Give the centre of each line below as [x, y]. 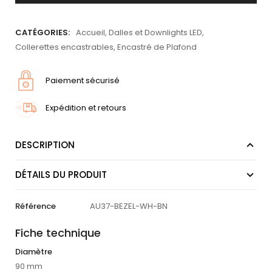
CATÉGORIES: [42, 33]
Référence [36, 206]
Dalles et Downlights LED [155, 33]
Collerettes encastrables [64, 47]
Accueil [90, 33]
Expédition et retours [86, 107]
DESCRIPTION [45, 145]
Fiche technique [58, 233]
